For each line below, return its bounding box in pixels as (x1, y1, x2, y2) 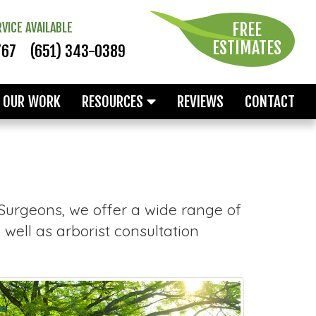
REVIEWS (177, 92, 224, 111)
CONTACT (245, 92, 295, 111)
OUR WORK (3, 92, 61, 111)
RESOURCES (82, 92, 147, 111)
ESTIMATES (212, 37, 281, 59)
